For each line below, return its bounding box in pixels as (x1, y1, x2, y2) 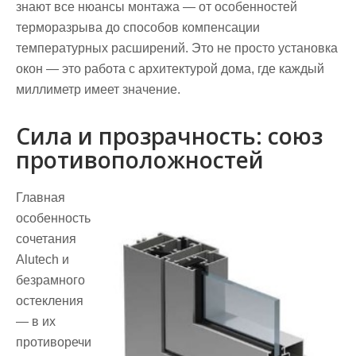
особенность (16, 211, 91, 226)
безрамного (16, 273, 85, 288)
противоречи (16, 335, 91, 350)
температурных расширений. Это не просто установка (16, 41, 338, 56)
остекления (16, 294, 83, 308)
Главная (16, 191, 65, 205)
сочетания (16, 232, 76, 246)
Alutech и (16, 253, 69, 267)
